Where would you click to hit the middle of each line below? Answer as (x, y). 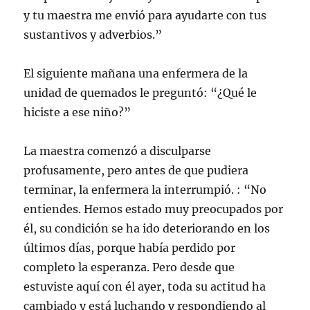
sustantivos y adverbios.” (93, 34)
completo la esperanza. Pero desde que (129, 267)
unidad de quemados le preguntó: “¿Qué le (140, 92)
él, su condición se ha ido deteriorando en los (147, 228)
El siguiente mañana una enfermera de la (136, 73)
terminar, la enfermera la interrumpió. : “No (145, 189)
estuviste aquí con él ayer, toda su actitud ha (145, 286)
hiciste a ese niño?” (77, 112)
